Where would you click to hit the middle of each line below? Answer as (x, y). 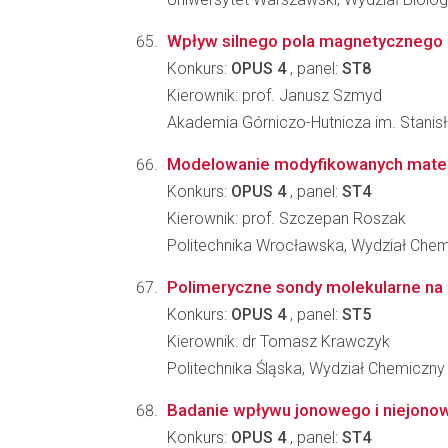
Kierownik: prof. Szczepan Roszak (286, 218)
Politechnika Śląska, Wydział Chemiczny (306, 368)
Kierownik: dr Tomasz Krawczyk (278, 341)
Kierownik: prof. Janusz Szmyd (274, 95)
